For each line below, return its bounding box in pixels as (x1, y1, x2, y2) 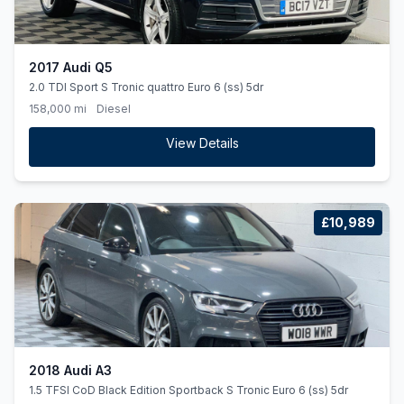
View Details (165, 135, 239, 151)
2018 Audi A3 (29, 363, 112, 378)
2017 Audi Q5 (29, 60, 113, 75)
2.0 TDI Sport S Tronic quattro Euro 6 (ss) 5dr (29, 80, 263, 94)
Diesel (96, 102, 131, 115)
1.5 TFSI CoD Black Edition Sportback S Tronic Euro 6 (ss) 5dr (29, 383, 348, 397)
